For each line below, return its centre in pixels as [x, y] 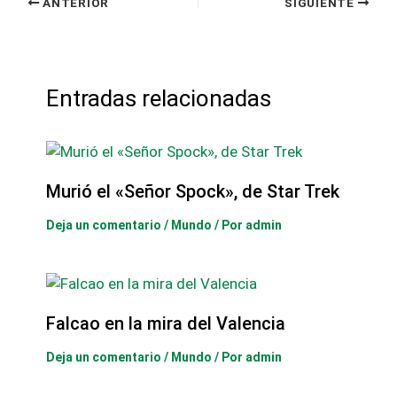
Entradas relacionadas [158, 99]
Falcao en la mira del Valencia [165, 323]
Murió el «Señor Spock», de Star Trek [192, 191]
